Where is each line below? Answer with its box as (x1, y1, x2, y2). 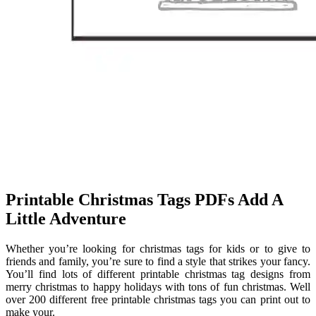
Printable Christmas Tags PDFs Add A (6, 190, 283, 209)
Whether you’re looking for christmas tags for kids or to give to (6, 242, 310, 255)
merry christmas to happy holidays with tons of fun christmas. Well (6, 280, 310, 293)
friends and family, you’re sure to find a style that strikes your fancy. (6, 255, 310, 267)
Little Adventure (6, 209, 126, 228)
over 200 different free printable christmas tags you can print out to (6, 293, 310, 305)
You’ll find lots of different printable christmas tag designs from (6, 267, 310, 280)
